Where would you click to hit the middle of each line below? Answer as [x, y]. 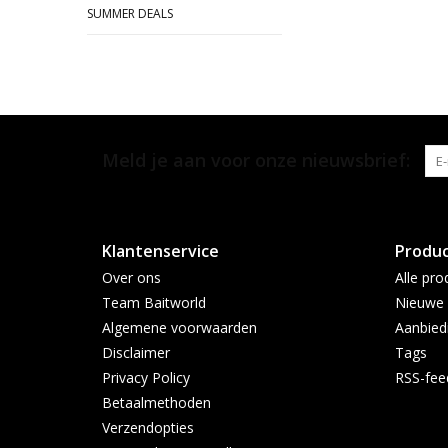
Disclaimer [136, 352]
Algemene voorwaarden [179, 327]
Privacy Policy [146, 377]
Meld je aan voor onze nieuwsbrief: [256, 160]
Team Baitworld [154, 302]
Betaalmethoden [156, 402]
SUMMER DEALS [130, 13]
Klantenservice [160, 251]
